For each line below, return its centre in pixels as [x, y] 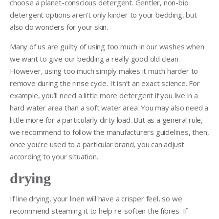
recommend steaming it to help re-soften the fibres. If [99, 210]
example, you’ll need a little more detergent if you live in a [104, 95]
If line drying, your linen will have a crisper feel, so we [96, 198]
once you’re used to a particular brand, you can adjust [97, 144]
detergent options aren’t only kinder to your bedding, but [103, 14]
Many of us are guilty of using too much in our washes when [107, 46]
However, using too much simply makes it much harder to [104, 71]
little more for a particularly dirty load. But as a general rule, [106, 120]
